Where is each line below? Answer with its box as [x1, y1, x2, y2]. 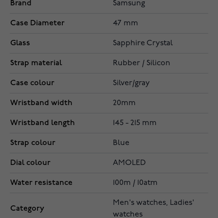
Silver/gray [113, 79, 150, 88]
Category [10, 204, 44, 214]
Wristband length [10, 118, 75, 128]
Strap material [10, 58, 62, 68]
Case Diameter [10, 18, 65, 28]
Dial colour [10, 158, 51, 168]
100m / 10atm [113, 179, 158, 187]
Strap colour [10, 138, 55, 148]
